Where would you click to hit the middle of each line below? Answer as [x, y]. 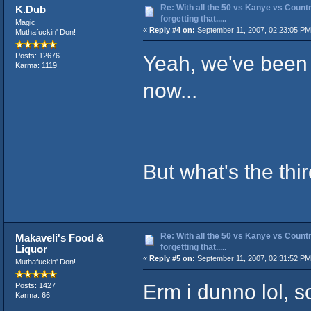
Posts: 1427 [35, 286]
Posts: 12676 [37, 56]
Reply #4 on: [172, 30]
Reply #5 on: [172, 259]
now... [170, 90]
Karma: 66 [32, 295]
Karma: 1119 [36, 66]
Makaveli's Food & [60, 238]
